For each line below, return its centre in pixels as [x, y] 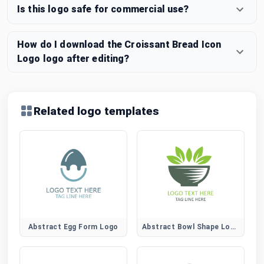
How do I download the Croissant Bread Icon [119, 44]
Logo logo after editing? [73, 58]
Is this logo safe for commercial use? [103, 9]
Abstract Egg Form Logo [73, 227]
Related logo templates [96, 111]
